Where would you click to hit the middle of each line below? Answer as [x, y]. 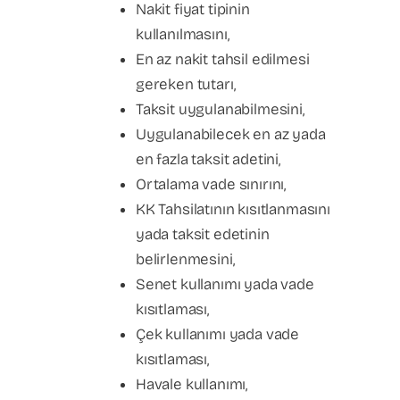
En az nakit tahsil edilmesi [223, 59]
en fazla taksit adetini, [208, 159]
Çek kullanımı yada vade [218, 334]
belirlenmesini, [185, 259]
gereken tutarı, [186, 84]
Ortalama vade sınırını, [211, 184]
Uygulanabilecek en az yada [231, 134]
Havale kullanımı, [192, 384]
